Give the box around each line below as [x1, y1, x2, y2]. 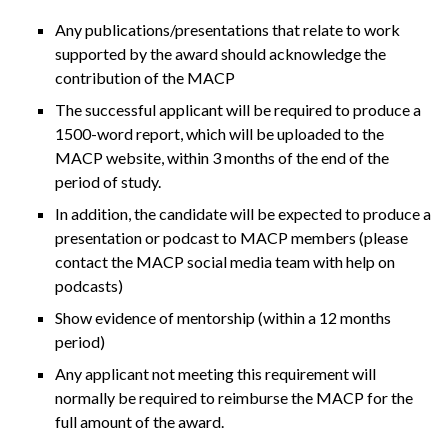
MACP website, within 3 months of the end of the [55, 148, 389, 168]
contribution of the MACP [55, 68, 235, 88]
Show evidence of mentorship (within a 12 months [55, 308, 391, 328]
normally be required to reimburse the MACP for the [55, 388, 413, 408]
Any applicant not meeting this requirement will [55, 364, 376, 384]
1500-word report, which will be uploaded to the [55, 124, 384, 144]
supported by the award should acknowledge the [55, 44, 386, 64]
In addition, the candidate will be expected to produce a [55, 204, 431, 224]
